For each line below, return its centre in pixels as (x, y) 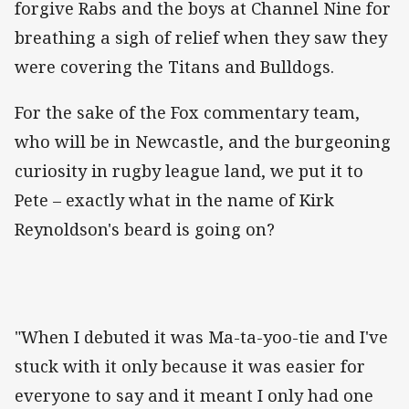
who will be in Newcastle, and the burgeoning (203, 142)
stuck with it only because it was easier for (190, 367)
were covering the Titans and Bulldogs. (174, 67)
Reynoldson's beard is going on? (145, 230)
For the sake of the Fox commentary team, (187, 113)
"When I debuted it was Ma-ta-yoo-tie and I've (201, 337)
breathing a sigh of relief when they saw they (201, 38)
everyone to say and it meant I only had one (194, 396)
